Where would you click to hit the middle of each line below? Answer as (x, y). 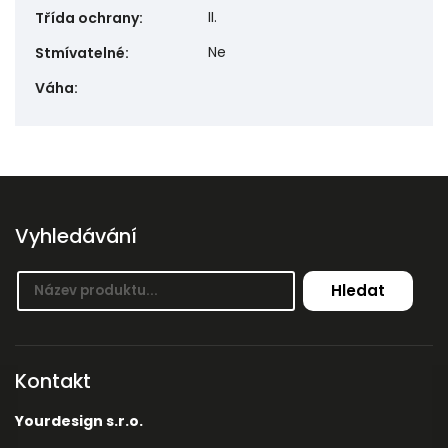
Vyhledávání (76, 235)
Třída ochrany (87, 17)
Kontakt (53, 380)
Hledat (358, 290)
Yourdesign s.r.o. (79, 420)
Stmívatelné (80, 52)
